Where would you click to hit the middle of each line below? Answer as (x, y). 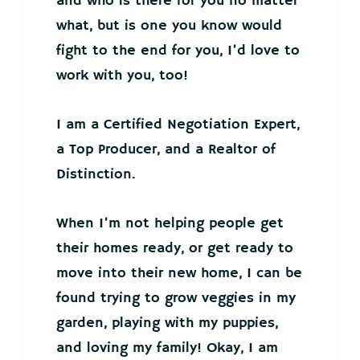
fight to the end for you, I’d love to (178, 51)
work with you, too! (122, 76)
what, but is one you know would (169, 26)
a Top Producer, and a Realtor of (166, 150)
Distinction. (96, 175)
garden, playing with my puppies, (167, 323)
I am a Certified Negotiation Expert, (178, 125)
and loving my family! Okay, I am (167, 348)
